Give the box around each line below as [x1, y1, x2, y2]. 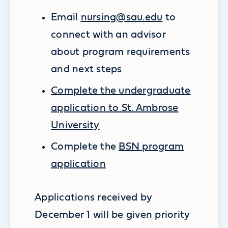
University [51, 120, 100, 130]
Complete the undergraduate [51, 85, 191, 96]
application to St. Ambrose [51, 102, 179, 113]
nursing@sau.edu [80, 12, 163, 22]
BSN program [119, 141, 184, 152]
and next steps [51, 64, 122, 74]
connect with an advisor [51, 29, 166, 40]
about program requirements [51, 46, 190, 57]
